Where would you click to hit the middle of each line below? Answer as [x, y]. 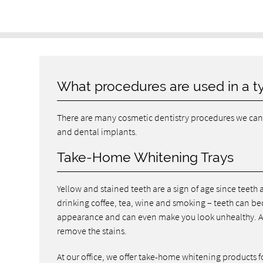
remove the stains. [92, 230]
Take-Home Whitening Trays [146, 157]
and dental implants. [97, 131]
